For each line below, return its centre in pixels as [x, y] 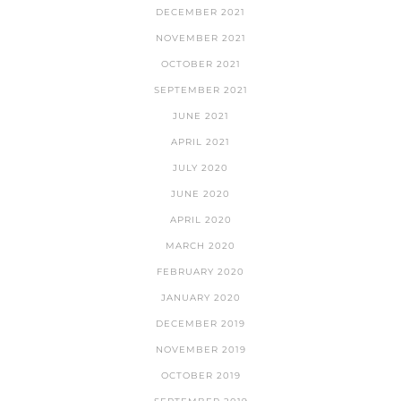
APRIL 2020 [200, 220]
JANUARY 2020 [200, 298]
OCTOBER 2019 [200, 376]
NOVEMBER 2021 [200, 38]
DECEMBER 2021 [200, 13]
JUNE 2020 [200, 194]
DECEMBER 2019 [200, 324]
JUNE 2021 [200, 116]
